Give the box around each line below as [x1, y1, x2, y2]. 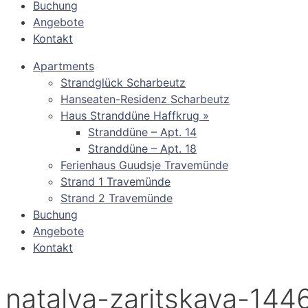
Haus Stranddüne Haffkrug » [60, 109, 209, 122]
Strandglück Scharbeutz [60, 76, 186, 89]
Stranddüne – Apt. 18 [88, 142, 197, 155]
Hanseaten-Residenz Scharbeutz [60, 92, 230, 106]
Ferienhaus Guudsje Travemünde [60, 158, 228, 172]
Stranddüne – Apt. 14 [88, 125, 197, 139]
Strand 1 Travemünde [60, 175, 170, 188]
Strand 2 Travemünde [60, 191, 173, 205]
